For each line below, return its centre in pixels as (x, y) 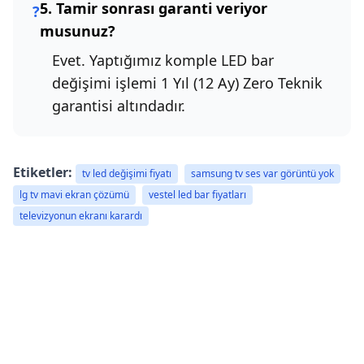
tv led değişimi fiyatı (127, 174)
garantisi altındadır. (119, 106)
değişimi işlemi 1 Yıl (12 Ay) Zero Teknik (187, 83)
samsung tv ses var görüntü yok (262, 174)
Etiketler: (44, 173)
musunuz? (78, 31)
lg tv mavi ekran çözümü (74, 195)
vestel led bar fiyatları (197, 195)
